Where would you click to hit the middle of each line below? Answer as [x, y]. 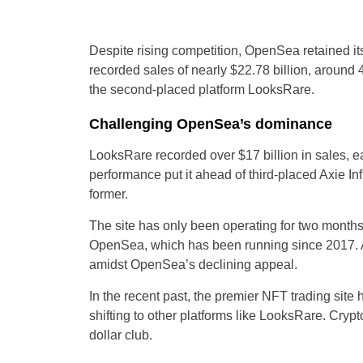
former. [110, 194]
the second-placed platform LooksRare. [201, 89]
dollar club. [120, 335]
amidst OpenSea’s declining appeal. [194, 264]
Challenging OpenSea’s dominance [210, 124]
